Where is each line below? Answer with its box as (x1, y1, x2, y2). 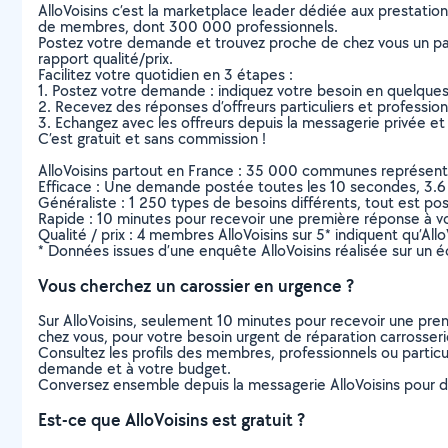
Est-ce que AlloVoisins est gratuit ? (38, 408, 305, 431)
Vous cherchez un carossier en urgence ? (38, 274, 354, 297)
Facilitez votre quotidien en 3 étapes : (38, 64, 293, 85)
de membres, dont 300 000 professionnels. (38, 16, 338, 37)
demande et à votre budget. (38, 358, 231, 379)
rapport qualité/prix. (38, 48, 173, 69)
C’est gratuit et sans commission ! (38, 128, 266, 149)
